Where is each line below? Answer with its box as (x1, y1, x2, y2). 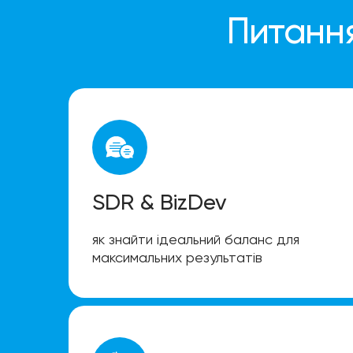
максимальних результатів (92, 249, 262, 266)
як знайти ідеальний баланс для (92, 231, 299, 248)
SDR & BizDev (92, 189, 227, 216)
